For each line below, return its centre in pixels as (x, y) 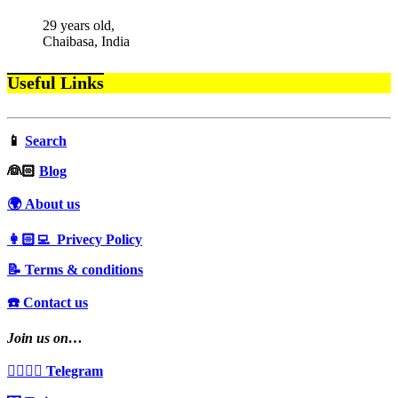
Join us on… (45, 338)
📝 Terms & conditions (75, 269)
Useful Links (56, 83)
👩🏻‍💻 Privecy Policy (75, 239)
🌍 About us (44, 203)
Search (46, 140)
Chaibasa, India (86, 41)
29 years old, (79, 25)
